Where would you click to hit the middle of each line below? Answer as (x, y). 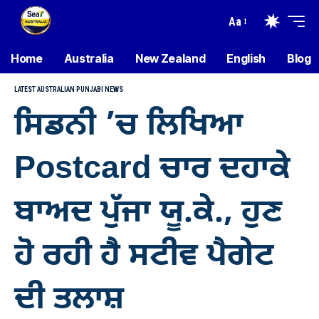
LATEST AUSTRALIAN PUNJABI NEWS (69, 89)
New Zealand (170, 58)
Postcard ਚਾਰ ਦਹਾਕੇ (152, 170)
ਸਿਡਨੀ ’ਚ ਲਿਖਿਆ (129, 127)
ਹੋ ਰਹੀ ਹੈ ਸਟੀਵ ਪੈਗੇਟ (144, 257)
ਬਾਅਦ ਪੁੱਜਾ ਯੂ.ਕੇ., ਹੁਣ (148, 214)
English (246, 58)
